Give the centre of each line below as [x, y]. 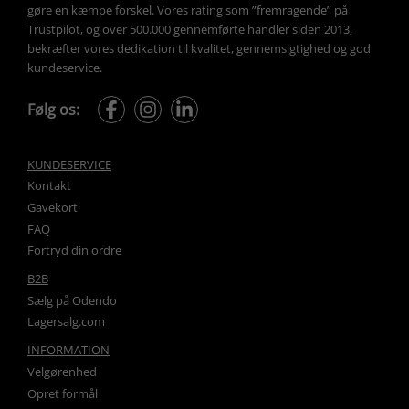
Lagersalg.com [66, 322]
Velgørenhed [62, 372]
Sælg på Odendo [72, 300]
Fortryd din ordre [74, 251]
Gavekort [52, 208]
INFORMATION [68, 350]
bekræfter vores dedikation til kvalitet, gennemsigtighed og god [200, 49]
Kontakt [49, 186]
